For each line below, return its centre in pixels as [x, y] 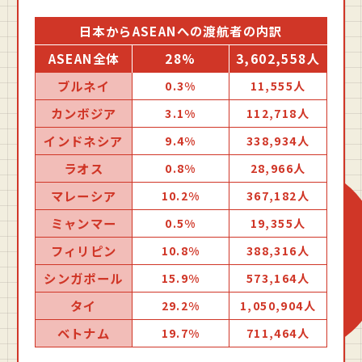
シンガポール [84, 278]
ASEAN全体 [84, 58]
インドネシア [84, 140]
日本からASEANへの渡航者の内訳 [181, 30]
